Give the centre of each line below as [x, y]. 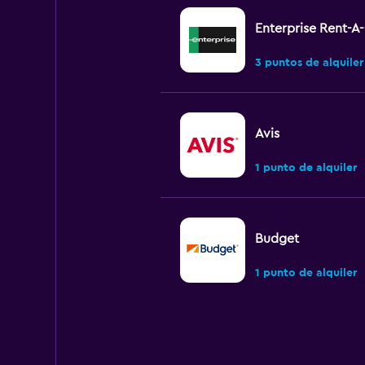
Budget [277, 239]
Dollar [272, 344]
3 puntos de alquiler [309, 63]
